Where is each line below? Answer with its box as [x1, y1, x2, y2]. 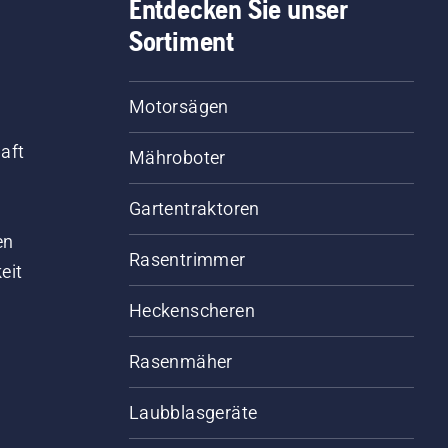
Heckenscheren [128, 300, 255, 322]
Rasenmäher [128, 351, 233, 373]
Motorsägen [128, 96, 229, 118]
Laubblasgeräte [128, 402, 258, 424]
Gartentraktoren [128, 198, 260, 220]
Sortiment [128, 25, 234, 58]
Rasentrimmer [128, 249, 246, 271]
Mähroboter [128, 147, 226, 169]
